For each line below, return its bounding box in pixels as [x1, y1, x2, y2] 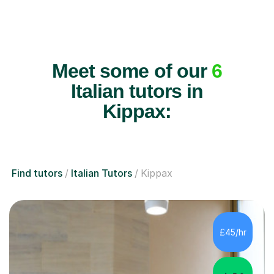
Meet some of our [52, 60, 212, 83]
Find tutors [12, 167, 62, 180]
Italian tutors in [70, 80, 204, 103]
